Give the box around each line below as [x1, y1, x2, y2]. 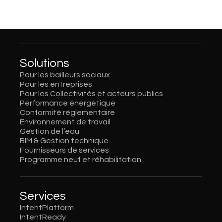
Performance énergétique [20, 99, 116, 108]
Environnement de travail [20, 118, 111, 126]
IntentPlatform [20, 204, 74, 212]
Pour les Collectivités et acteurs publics [20, 90, 164, 98]
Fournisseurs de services [20, 146, 110, 155]
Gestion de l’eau [20, 127, 80, 136]
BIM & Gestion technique [20, 137, 109, 145]
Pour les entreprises [20, 80, 93, 89]
